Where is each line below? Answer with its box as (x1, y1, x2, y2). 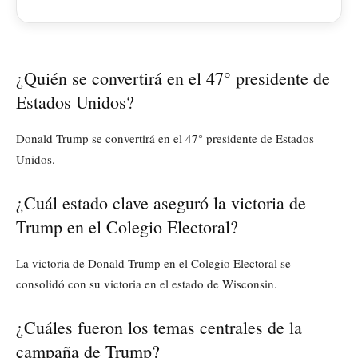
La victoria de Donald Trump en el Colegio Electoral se (16, 254, 291, 271)
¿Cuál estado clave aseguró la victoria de (16, 190, 306, 214)
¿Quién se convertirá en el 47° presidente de (16, 66, 330, 89)
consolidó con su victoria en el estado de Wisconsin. (16, 275, 277, 292)
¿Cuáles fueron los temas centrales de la (16, 315, 302, 339)
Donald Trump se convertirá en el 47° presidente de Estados (16, 129, 314, 146)
